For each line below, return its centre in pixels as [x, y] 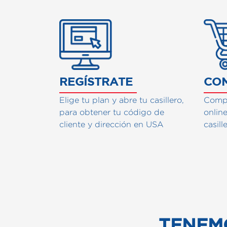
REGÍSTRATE [96, 81]
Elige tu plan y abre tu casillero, [122, 100]
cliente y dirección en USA [111, 124]
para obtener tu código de [112, 112]
